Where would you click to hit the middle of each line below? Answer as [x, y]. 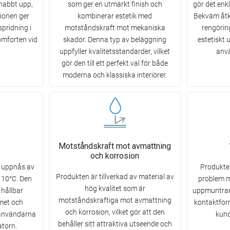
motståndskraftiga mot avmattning [115, 200]
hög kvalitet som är [115, 189]
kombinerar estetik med [115, 16]
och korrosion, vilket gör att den [115, 212]
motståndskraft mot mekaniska [115, 28]
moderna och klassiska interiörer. [115, 75]
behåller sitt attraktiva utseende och [115, 224]
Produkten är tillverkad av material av [115, 177]
